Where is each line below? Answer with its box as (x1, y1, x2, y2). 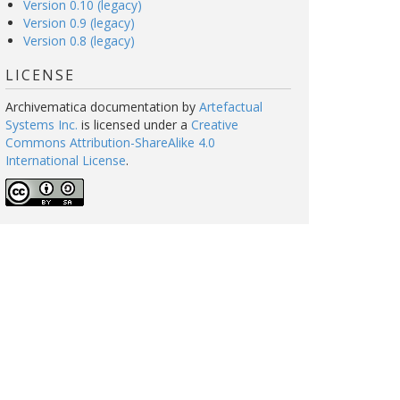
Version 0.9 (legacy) (23, 14, 135, 31)
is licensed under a (78, 116, 191, 133)
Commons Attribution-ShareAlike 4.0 (5, 134, 215, 151)
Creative (191, 116, 238, 133)
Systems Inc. (5, 116, 78, 133)
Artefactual (199, 98, 262, 115)
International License (5, 152, 126, 169)
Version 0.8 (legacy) (23, 32, 135, 49)
